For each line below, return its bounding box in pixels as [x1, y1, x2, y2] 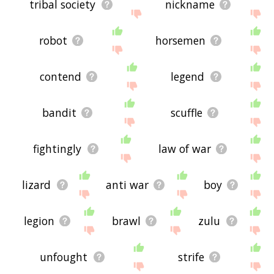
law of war [158, 141, 211, 157]
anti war [106, 177, 149, 193]
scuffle [170, 105, 202, 120]
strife [177, 250, 204, 265]
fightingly [33, 141, 82, 157]
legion [23, 213, 54, 229]
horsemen [155, 33, 206, 48]
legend [171, 69, 205, 84]
